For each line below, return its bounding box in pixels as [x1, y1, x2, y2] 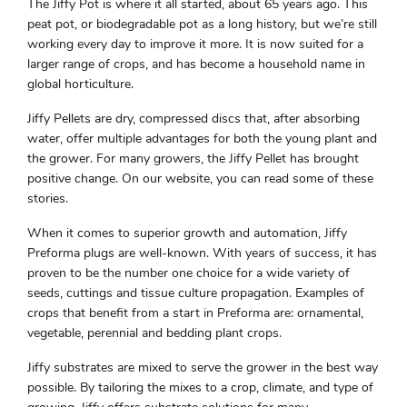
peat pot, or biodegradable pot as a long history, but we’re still [27, 15, 377, 34]
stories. [27, 190, 68, 208]
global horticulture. [27, 75, 134, 94]
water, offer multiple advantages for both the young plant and [27, 130, 377, 148]
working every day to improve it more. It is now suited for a [27, 35, 363, 54]
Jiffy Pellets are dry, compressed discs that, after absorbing [27, 110, 360, 128]
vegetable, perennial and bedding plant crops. [27, 324, 282, 342]
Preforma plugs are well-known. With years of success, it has [27, 244, 377, 263]
